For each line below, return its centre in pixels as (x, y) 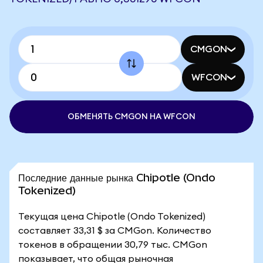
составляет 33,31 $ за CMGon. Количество (115, 231)
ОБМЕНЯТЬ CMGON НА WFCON (131, 117)
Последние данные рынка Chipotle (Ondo (117, 178)
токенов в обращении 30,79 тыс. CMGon (113, 245)
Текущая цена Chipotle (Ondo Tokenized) (112, 217)
